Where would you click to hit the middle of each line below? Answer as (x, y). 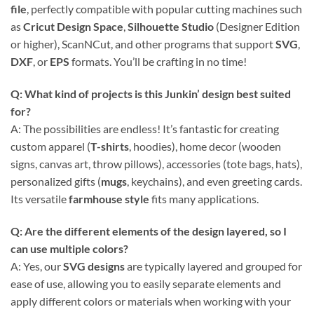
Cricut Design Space (73, 27)
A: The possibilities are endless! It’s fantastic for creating (145, 129)
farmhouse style (109, 199)
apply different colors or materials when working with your (151, 301)
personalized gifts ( (56, 182)
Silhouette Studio (171, 27)
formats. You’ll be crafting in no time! (158, 62)
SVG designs (94, 266)
